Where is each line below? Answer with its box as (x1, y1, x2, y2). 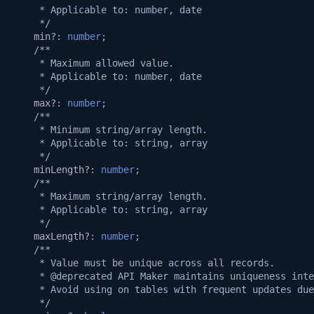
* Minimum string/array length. (11, 123, 207, 135)
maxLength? (34, 230, 90, 242)
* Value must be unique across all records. (11, 257, 275, 268)
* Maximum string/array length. (11, 190, 207, 202)
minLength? (34, 163, 90, 175)
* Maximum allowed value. (11, 57, 174, 69)
